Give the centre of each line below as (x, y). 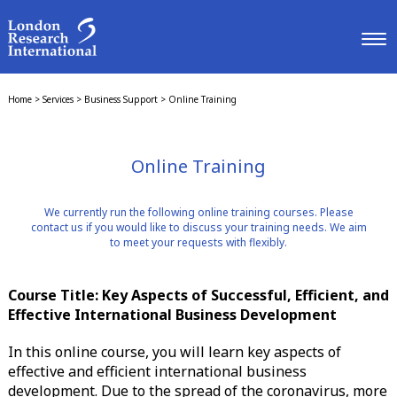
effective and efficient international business (157, 371)
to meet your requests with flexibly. (198, 242)
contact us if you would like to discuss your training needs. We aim (198, 227)
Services (58, 99)
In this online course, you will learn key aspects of (174, 351)
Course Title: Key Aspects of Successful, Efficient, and (198, 295)
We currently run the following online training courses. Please (198, 212)
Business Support (121, 99)
